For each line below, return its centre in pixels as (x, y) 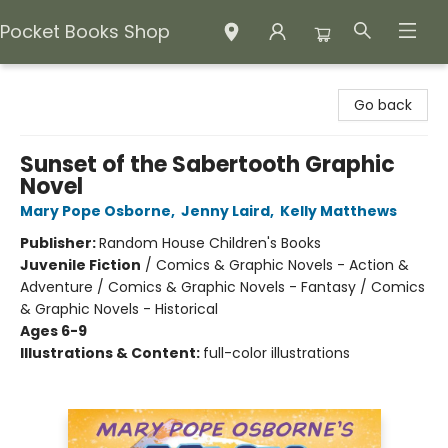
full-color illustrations (276, 353)
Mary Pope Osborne (95, 211)
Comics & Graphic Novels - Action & (282, 265)
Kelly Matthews (338, 211)
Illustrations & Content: (111, 353)
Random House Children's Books (210, 243)
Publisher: (59, 243)
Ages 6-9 (53, 331)
